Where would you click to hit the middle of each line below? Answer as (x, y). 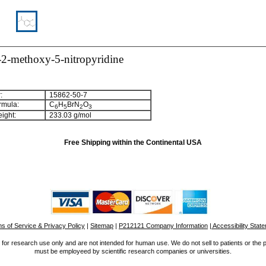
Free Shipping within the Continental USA (133, 142)
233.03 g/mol (69, 115)
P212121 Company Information (163, 226)
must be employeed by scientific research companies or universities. (133, 251)
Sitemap (102, 226)
